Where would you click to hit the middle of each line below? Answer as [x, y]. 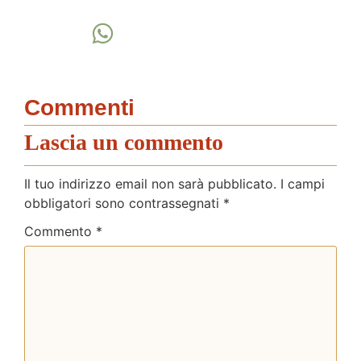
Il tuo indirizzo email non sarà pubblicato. [150, 183]
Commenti [79, 107]
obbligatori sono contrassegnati [124, 203]
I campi [303, 183]
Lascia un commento [124, 142]
